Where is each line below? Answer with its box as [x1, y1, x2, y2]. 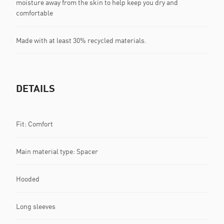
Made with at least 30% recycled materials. [16, 35, 146, 44]
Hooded [16, 174, 39, 183]
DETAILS [16, 82, 55, 94]
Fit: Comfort [16, 119, 53, 128]
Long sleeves [16, 201, 55, 210]
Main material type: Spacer [16, 146, 98, 155]
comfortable [16, 8, 53, 17]
